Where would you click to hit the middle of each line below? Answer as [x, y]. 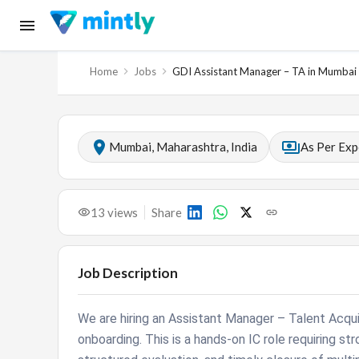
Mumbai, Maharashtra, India [183, 147]
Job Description [128, 273]
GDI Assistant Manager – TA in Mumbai [264, 71]
